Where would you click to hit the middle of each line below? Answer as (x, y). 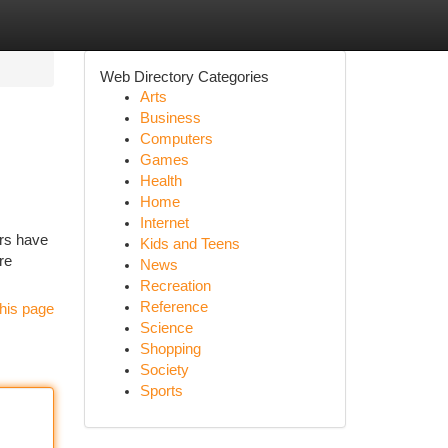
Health (160, 181)
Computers (176, 139)
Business (170, 118)
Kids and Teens (189, 244)
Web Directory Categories (184, 76)
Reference (173, 307)
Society (164, 370)
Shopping (170, 349)
